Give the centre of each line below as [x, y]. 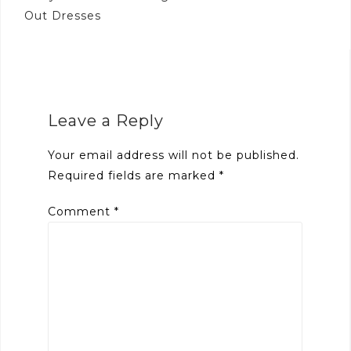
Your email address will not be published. [174, 155]
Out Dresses [63, 16]
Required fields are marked [134, 175]
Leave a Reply [106, 121]
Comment [81, 212]
